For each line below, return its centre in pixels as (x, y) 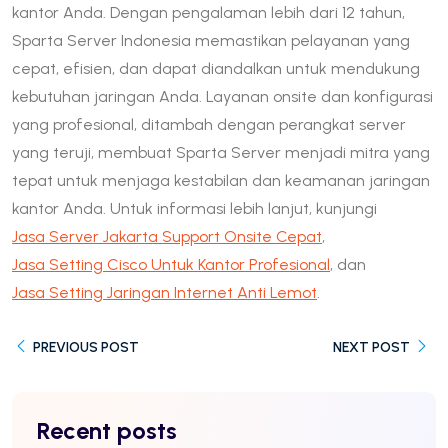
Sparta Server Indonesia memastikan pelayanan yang (211, 40)
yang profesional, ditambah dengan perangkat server (209, 124)
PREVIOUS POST (84, 347)
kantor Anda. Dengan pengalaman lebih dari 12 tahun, (208, 12)
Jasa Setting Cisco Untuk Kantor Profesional (171, 264)
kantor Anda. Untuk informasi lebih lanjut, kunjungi (194, 208)
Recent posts (107, 430)
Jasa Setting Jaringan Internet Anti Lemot (164, 292)
